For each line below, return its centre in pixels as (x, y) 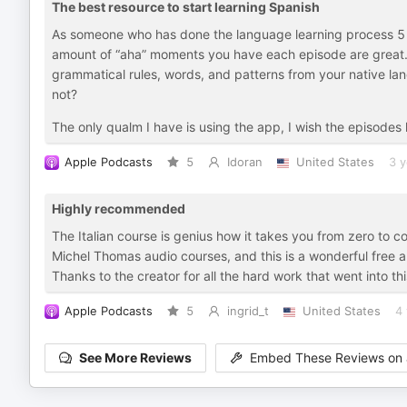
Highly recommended (119, 208)
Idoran (244, 162)
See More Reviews (135, 358)
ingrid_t (248, 311)
